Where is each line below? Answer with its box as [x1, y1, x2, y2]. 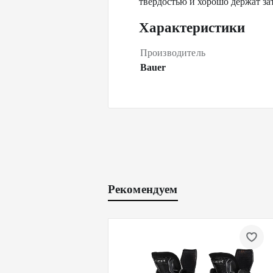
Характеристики [138, 20, 245, 35]
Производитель [140, 48, 206, 58]
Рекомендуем [107, 183, 178, 196]
